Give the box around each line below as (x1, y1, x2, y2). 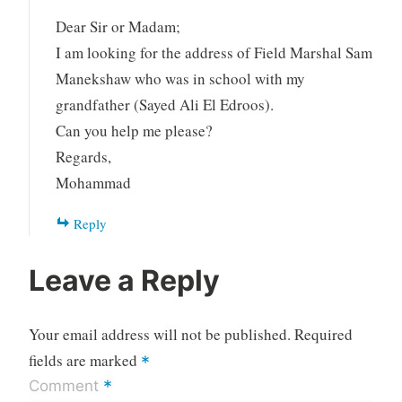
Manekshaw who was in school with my (56, 68, 306, 90)
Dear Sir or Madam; (56, 16, 181, 38)
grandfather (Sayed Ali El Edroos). (56, 94, 275, 116)
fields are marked (28, 349, 141, 371)
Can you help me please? (56, 120, 214, 142)
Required (293, 323, 353, 345)
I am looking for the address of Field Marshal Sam (56, 42, 373, 64)
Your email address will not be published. (28, 323, 291, 345)
